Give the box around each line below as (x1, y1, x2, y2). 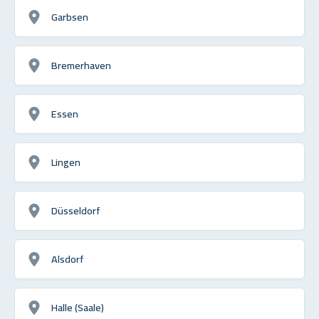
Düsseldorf (51, 200, 100, 220)
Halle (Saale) (51, 297, 104, 317)
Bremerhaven (51, 55, 111, 75)
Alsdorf (51, 249, 84, 268)
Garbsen (51, 6, 88, 26)
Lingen (51, 152, 80, 172)
